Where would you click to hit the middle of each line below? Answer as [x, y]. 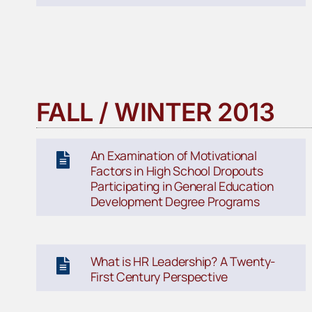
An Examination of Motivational [173, 156]
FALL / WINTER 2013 [155, 112]
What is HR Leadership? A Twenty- [183, 262]
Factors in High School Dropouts [177, 171]
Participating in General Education [182, 186]
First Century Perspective [159, 277]
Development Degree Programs [175, 202]
